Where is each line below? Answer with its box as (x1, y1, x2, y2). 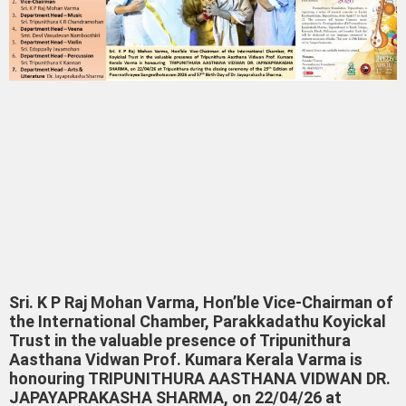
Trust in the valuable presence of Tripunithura (9, 330, 351, 350)
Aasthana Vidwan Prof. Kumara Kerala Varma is (9, 349, 362, 369)
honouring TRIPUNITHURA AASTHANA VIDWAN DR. (9, 368, 391, 388)
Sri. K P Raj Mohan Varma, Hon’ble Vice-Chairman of (9, 292, 393, 312)
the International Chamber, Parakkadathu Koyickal (9, 311, 386, 331)
